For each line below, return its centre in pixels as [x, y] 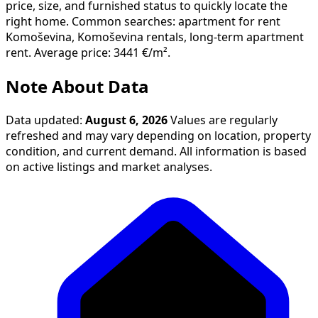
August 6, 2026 [126, 120]
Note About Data [77, 86]
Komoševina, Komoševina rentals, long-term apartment [155, 37]
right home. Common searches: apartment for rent [143, 21]
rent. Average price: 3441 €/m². [88, 52]
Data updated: [45, 120]
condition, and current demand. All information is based [156, 151]
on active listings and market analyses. [109, 166]
